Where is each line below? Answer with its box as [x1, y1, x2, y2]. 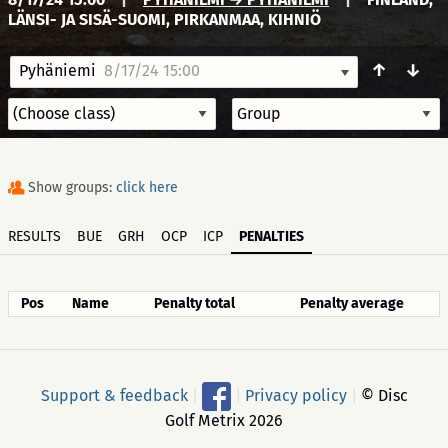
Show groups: [28, 179, 116, 196]
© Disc [356, 385, 408, 405]
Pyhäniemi [19, 61, 96, 80]
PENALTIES [239, 228, 304, 245]
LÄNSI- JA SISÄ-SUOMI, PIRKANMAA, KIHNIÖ [8, 10, 321, 29]
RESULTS [8, 228, 61, 245]
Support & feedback [40, 385, 188, 405]
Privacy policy [244, 385, 347, 405]
